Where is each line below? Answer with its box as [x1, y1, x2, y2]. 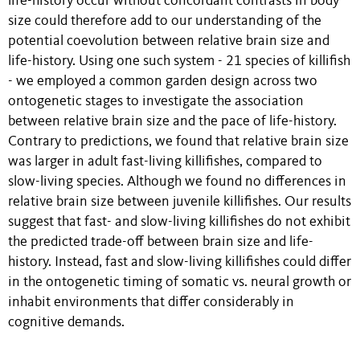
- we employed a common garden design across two [8, 75, 317, 89]
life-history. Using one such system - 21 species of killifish [8, 55, 350, 69]
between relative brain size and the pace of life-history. [8, 115, 337, 129]
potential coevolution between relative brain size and [8, 35, 329, 49]
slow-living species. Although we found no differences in [8, 175, 346, 190]
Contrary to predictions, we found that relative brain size [8, 135, 349, 149]
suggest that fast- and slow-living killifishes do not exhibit [8, 215, 350, 230]
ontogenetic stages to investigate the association [8, 95, 304, 109]
